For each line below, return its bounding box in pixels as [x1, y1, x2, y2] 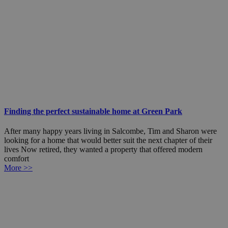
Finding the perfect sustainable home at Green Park [4, 107, 182, 116]
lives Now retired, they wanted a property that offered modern [4, 145, 203, 154]
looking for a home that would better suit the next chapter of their [4, 136, 212, 145]
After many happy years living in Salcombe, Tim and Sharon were [4, 127, 217, 136]
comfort [4, 154, 29, 163]
